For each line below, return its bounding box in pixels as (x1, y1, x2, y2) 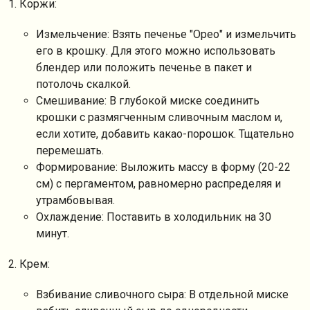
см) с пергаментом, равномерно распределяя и (36, 177, 281, 190)
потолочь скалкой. (36, 77, 131, 91)
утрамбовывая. (36, 194, 115, 207)
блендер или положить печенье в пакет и (36, 61, 252, 74)
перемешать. (36, 144, 104, 157)
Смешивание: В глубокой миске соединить (36, 94, 259, 107)
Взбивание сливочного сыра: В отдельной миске (36, 288, 289, 301)
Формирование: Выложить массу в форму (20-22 (36, 161, 291, 174)
